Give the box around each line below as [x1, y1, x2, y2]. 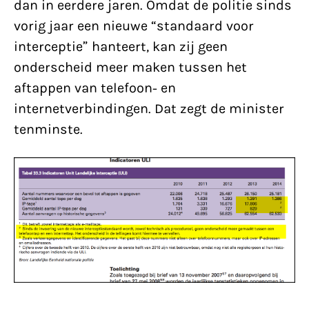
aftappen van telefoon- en [14, 80, 176, 96]
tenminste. [14, 121, 83, 137]
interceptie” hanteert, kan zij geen [14, 39, 228, 54]
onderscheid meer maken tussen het [14, 59, 247, 75]
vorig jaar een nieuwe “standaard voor [14, 18, 254, 34]
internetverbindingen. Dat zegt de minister [14, 101, 284, 117]
